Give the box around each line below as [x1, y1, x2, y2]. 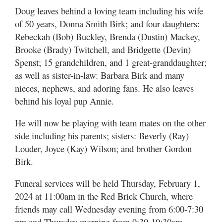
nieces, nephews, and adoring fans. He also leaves [15, 81, 194, 94]
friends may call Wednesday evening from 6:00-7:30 [15, 202, 203, 215]
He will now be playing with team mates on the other [15, 116, 206, 129]
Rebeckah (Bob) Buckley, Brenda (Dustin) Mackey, [15, 30, 200, 43]
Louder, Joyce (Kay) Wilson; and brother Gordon [15, 142, 192, 155]
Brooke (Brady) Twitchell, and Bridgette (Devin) [15, 43, 191, 55]
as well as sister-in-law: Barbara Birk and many [15, 68, 184, 81]
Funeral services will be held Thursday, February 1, [15, 176, 200, 189]
